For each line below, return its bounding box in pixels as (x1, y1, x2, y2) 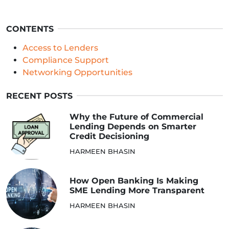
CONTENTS (6, 24, 54, 34)
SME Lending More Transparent (70, 185, 204, 195)
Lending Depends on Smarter (70, 121, 196, 131)
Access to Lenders (22, 42, 100, 53)
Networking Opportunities (22, 67, 134, 77)
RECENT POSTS (6, 90, 73, 101)
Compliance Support (22, 55, 111, 65)
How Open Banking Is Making (70, 175, 198, 186)
